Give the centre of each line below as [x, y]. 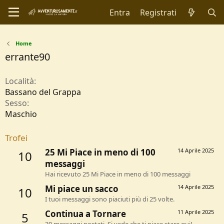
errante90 [27, 57]
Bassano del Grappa [43, 92]
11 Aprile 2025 [196, 212]
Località [19, 81]
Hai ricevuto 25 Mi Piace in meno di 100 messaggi [118, 174]
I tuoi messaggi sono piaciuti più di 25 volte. [110, 199]
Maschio [21, 114]
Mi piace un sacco [82, 189]
